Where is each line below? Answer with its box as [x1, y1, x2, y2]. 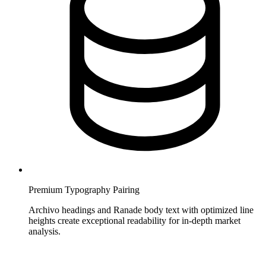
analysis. [28, 226, 61, 236]
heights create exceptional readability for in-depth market [28, 215, 240, 226]
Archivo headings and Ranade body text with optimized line [28, 204, 254, 215]
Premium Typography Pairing [28, 184, 140, 195]
